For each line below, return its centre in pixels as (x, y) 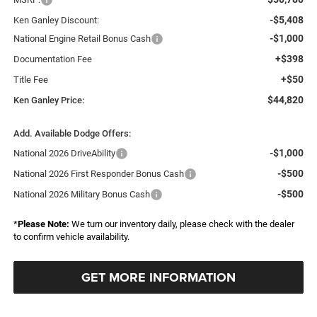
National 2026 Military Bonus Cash (81, 195)
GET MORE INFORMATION (158, 278)
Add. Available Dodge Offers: (72, 134)
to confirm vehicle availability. (71, 237)
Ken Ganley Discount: (56, 21)
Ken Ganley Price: (48, 100)
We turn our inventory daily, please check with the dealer (181, 224)
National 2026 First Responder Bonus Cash (98, 174)
